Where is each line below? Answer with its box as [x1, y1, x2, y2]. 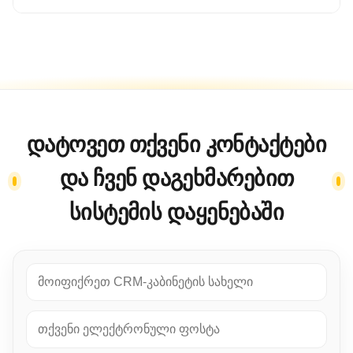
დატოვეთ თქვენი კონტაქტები [27, 130, 326, 158]
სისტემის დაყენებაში [69, 198, 284, 225]
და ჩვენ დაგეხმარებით [59, 164, 294, 191]
